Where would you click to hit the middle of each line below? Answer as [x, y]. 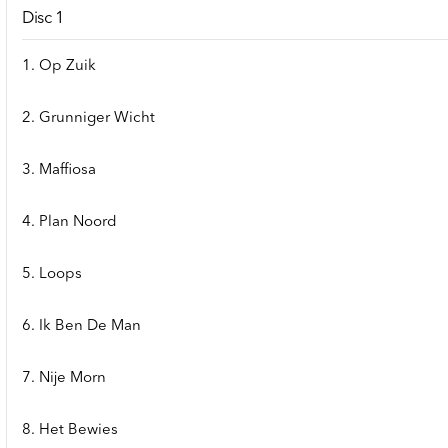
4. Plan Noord [69, 223]
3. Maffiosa [59, 171]
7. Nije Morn [64, 379]
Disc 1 [43, 18]
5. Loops [52, 275]
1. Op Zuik [59, 67]
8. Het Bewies [70, 431]
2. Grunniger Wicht [88, 119]
